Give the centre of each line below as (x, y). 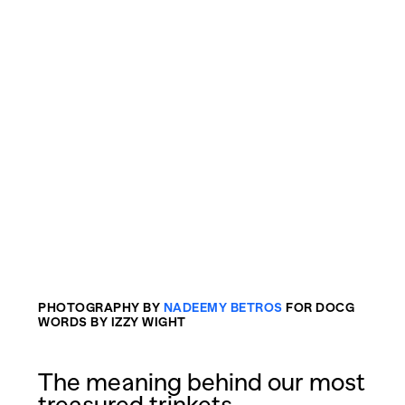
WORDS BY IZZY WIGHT (112, 321)
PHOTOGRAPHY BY (101, 307)
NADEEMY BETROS (223, 307)
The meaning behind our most (202, 381)
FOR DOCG (318, 307)
